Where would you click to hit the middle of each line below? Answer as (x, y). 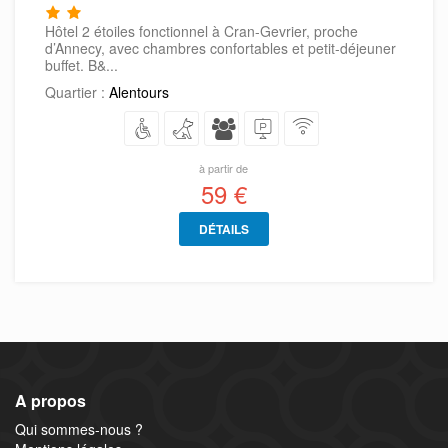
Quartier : (77, 92)
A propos (50, 401)
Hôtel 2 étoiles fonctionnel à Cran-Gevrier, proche (201, 31)
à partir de (224, 168)
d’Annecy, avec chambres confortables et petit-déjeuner (220, 48)
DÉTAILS (223, 229)
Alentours (139, 92)
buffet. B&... (81, 65)
